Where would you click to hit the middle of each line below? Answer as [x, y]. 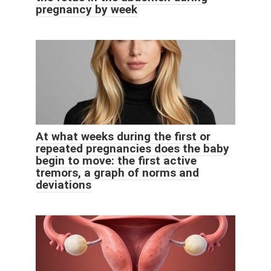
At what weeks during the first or [123, 136]
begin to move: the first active [116, 160]
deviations [64, 184]
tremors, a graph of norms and [117, 172]
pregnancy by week [87, 9]
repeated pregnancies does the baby [132, 148]
